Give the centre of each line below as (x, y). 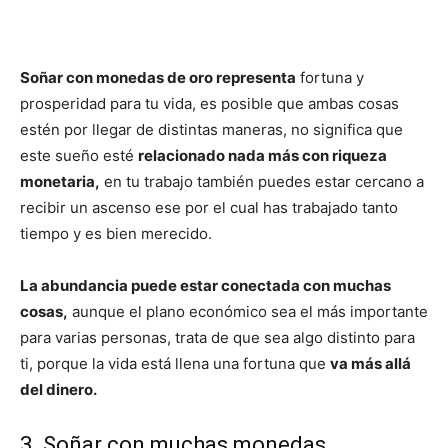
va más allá (370, 364)
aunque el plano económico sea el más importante (248, 312)
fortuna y (330, 78)
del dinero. (58, 390)
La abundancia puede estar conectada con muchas (205, 286)
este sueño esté (79, 156)
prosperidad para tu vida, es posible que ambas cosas (209, 104)
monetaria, (60, 182)
